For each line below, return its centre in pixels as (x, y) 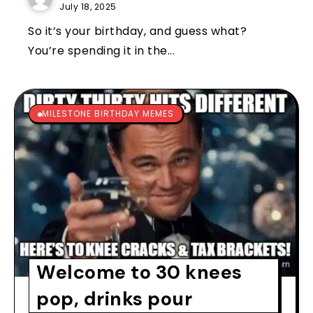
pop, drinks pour (114, 298)
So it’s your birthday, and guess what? (137, 31)
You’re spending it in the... (101, 50)
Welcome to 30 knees (139, 272)
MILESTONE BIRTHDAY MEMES (108, 113)
